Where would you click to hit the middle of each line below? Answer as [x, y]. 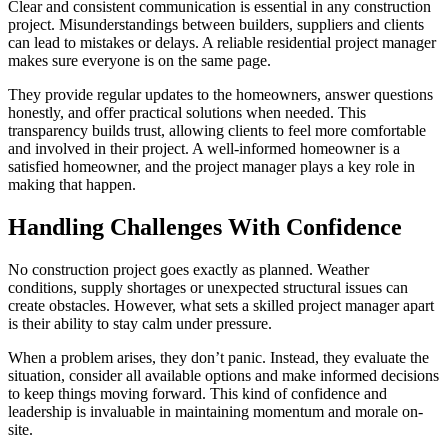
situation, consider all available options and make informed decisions [223, 376]
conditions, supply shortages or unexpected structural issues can [208, 288]
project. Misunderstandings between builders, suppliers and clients [216, 25]
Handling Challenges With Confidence [205, 227]
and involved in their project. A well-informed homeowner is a [204, 149]
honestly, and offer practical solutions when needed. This [187, 113]
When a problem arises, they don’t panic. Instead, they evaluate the [218, 358]
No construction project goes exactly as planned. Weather [188, 270]
